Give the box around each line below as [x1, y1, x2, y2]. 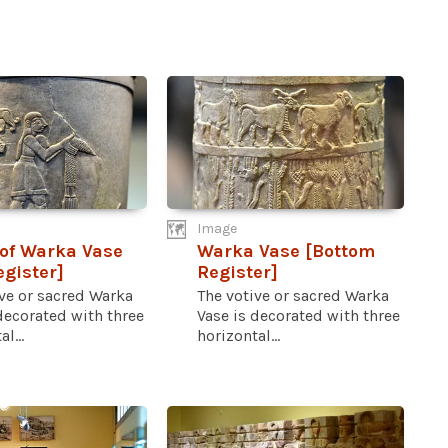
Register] [197, 261, 279, 284]
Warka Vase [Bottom [197, 240, 376, 263]
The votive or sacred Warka [197, 286, 390, 306]
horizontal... [197, 326, 281, 346]
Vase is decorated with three [197, 306, 401, 326]
